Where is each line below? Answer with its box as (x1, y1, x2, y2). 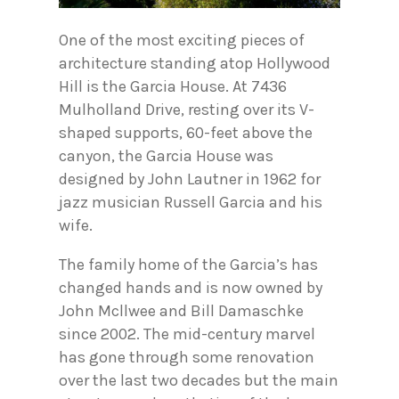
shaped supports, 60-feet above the (59, 122, 313, 142)
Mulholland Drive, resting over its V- (59, 99, 314, 119)
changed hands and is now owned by (59, 277, 322, 297)
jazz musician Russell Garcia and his (59, 191, 322, 212)
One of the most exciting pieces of (59, 29, 305, 50)
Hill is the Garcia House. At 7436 (59, 76, 287, 96)
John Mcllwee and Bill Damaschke (59, 300, 304, 321)
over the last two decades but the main (59, 370, 338, 390)
